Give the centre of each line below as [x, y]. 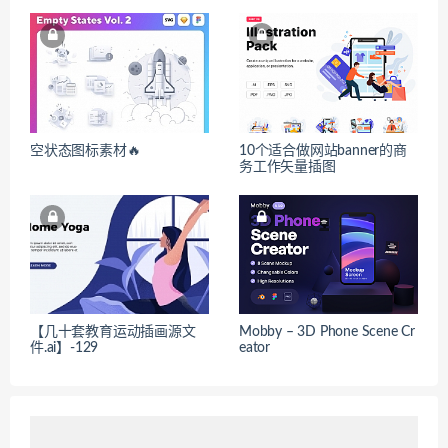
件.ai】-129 [64, 348]
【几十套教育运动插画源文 [113, 332]
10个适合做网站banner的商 [323, 150]
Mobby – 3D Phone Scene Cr [327, 332]
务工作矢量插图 [287, 166]
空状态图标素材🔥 [85, 150]
